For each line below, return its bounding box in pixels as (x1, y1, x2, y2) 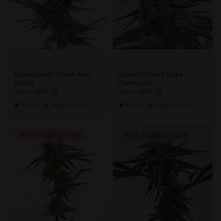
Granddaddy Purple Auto (14, 70, 92, 78)
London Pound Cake (118, 70, 183, 78)
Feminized (118, 78, 151, 87)
